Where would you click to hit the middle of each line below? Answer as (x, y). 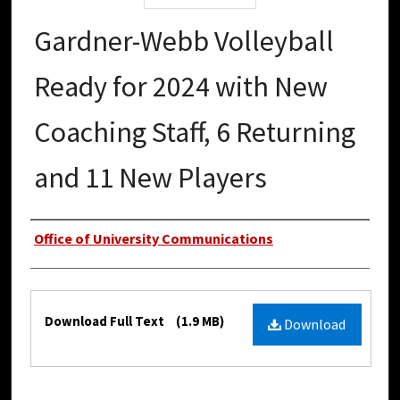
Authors (64, 239)
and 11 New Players (150, 178)
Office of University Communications (154, 239)
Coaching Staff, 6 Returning (195, 133)
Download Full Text (106, 321)
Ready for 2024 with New (181, 87)
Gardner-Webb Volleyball (184, 42)
